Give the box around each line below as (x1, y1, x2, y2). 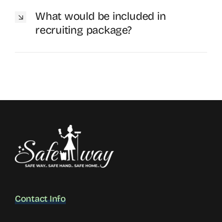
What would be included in (35, 10, 166, 23)
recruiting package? (35, 24, 132, 37)
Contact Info (15, 193, 66, 205)
